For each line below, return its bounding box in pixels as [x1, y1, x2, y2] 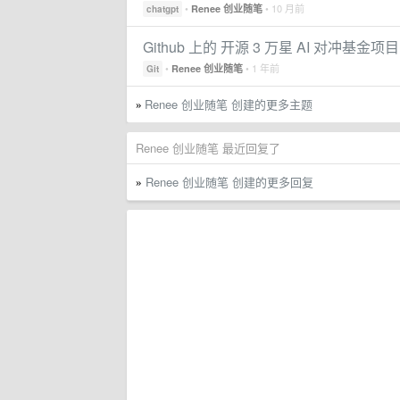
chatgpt [146, 3, 179, 15]
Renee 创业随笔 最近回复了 [136, 139, 280, 156]
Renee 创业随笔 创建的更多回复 [146, 173, 313, 190]
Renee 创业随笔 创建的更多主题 [145, 96, 312, 112]
